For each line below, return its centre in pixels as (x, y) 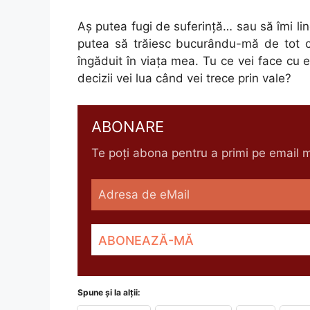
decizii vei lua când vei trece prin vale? (184, 79)
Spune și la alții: (109, 292)
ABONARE (128, 126)
